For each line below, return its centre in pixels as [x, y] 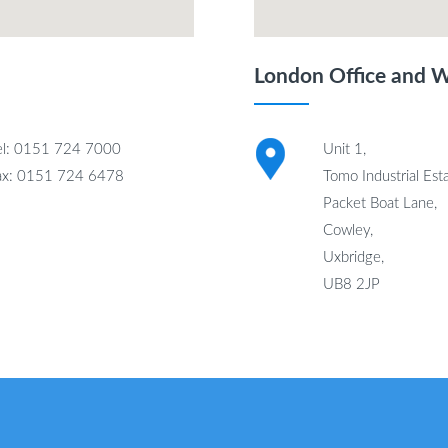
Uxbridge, [353, 257]
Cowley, [347, 230]
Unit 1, [344, 149]
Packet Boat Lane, [379, 203]
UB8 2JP [351, 284]
